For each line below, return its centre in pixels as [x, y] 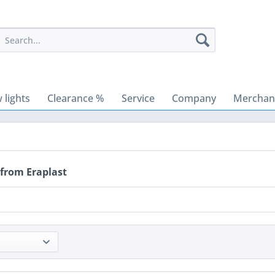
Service [138, 98]
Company [194, 98]
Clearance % [76, 98]
